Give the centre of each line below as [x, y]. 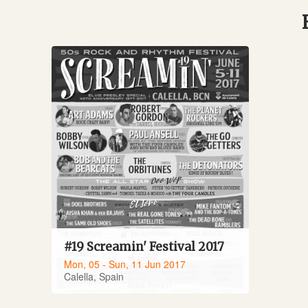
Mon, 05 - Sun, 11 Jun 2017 [125, 264]
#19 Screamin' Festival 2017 [144, 247]
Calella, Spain [94, 276]
